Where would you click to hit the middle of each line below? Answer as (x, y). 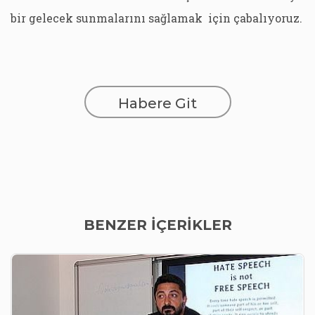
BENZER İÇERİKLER (157, 225)
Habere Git (157, 103)
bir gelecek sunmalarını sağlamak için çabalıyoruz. (156, 18)
